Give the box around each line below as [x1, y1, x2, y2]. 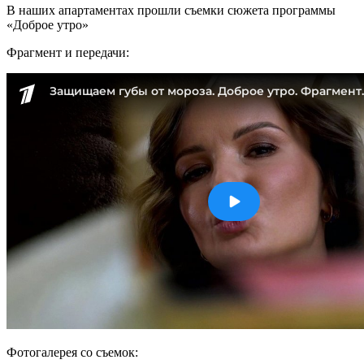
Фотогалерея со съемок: [6, 344, 138, 359]
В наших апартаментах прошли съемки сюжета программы [6, 2, 336, 17]
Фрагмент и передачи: [6, 45, 129, 59]
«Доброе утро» [6, 17, 89, 32]
